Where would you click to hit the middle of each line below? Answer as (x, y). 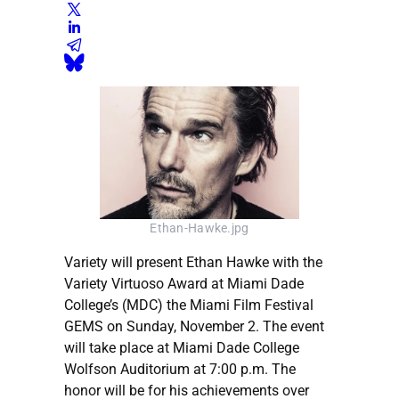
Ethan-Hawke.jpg (199, 229)
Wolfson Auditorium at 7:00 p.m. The (180, 370)
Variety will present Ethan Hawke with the (193, 263)
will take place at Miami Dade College (182, 348)
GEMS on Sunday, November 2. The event (194, 327)
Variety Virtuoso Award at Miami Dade (184, 284)
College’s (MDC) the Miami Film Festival (189, 305)
